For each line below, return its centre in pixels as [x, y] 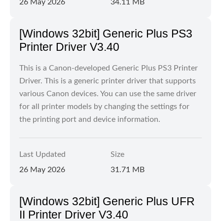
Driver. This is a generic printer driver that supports [108, 81]
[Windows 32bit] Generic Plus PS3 [106, 34]
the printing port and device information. [90, 119]
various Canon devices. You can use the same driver [108, 94]
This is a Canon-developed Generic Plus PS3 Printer [109, 68]
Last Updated [42, 154]
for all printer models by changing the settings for [104, 107]
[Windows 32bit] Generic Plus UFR [107, 201]
